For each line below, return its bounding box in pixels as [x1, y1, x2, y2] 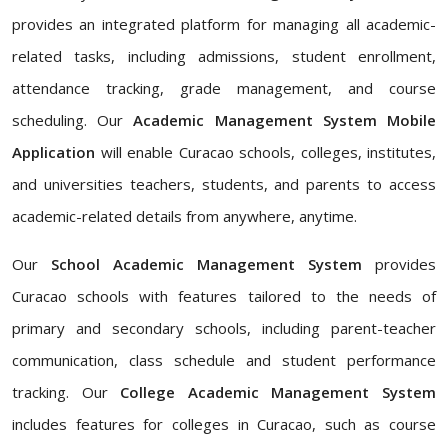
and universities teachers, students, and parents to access [12, 174, 436, 194]
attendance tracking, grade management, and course [12, 78, 436, 98]
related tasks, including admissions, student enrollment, [12, 46, 436, 66]
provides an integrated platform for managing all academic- [12, 14, 436, 34]
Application [12, 142, 95, 162]
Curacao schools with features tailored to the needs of [12, 286, 436, 306]
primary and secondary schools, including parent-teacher [12, 318, 436, 338]
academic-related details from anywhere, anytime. [12, 206, 357, 226]
